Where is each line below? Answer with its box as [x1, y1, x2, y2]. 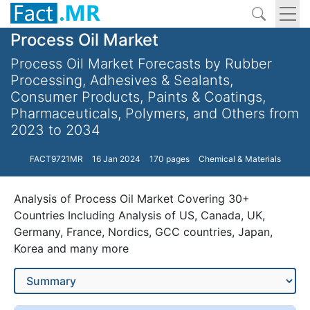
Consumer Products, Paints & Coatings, [10, 89, 266, 105]
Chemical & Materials [198, 154, 281, 164]
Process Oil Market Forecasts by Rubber [10, 55, 272, 72]
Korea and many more [14, 241, 129, 255]
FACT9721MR [29, 154, 83, 164]
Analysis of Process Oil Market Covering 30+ [14, 192, 250, 206]
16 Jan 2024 [91, 154, 140, 164]
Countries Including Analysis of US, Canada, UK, [14, 208, 265, 222]
